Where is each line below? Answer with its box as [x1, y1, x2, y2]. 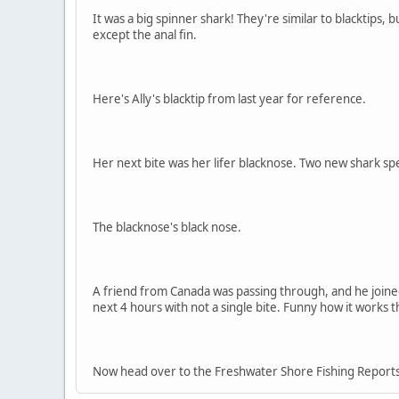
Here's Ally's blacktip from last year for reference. [93, 91, 366, 108]
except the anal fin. [93, 27, 197, 44]
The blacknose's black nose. [93, 219, 241, 236]
